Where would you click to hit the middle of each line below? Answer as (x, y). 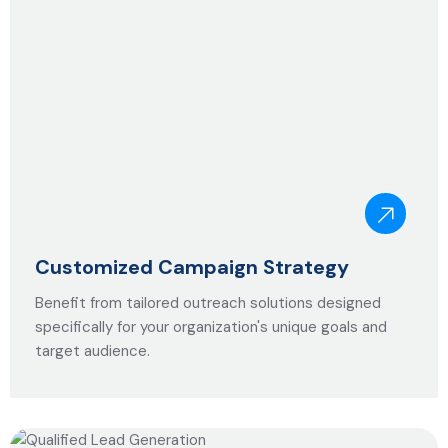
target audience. (92, 351)
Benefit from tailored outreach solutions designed (208, 303)
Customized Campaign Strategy (192, 267)
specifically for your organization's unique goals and (211, 327)
